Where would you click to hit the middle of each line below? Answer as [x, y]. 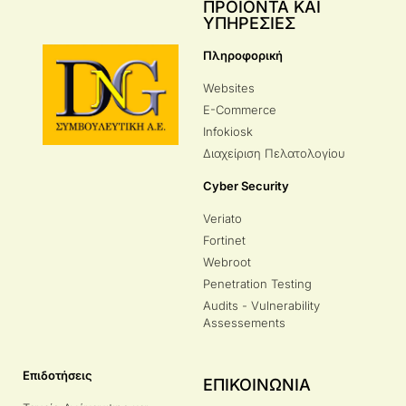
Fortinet [224, 240]
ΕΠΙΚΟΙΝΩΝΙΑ [257, 384]
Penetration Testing [257, 283]
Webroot [227, 261]
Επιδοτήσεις [58, 375]
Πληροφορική [243, 55]
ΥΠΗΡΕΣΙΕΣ [249, 23]
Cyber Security [246, 185]
